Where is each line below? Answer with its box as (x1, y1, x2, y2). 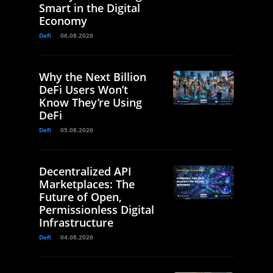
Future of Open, (39, 189, 122, 204)
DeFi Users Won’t (39, 82, 128, 97)
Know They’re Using (39, 94, 142, 110)
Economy (39, 13, 87, 28)
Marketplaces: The (39, 176, 135, 191)
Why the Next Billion (39, 69, 146, 84)
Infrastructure (39, 214, 113, 230)
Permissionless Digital (39, 202, 154, 217)
